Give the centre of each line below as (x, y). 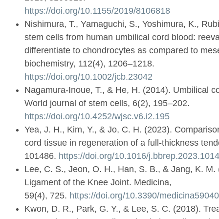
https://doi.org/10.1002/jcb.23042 (88, 77)
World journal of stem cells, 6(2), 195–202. (107, 103)
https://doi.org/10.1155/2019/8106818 (97, 11)
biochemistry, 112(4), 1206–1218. (89, 64)
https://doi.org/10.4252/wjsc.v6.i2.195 (97, 117)
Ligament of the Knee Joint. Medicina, (98, 183)
